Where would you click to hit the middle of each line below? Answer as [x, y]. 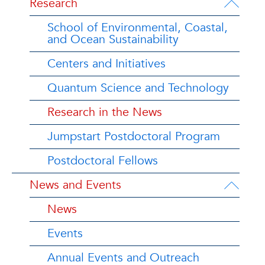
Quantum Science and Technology [138, 88]
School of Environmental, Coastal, [138, 28]
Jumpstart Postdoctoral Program [134, 136]
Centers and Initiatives [106, 64]
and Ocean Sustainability [113, 39]
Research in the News [105, 112]
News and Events [75, 185]
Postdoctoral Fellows [103, 161]
